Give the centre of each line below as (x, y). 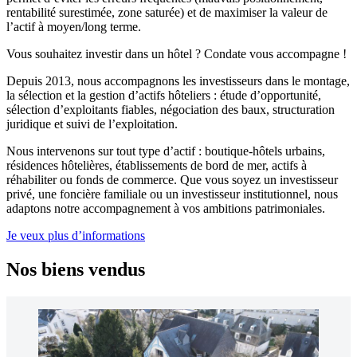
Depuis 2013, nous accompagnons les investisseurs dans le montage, (178, 80)
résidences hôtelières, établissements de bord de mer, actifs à (157, 165)
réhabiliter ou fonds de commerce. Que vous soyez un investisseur (172, 179)
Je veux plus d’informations (76, 235)
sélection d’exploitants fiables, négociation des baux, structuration (171, 109)
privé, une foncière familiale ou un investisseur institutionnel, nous (172, 194)
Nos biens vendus (76, 269)
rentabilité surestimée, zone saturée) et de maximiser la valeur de (167, 12)
